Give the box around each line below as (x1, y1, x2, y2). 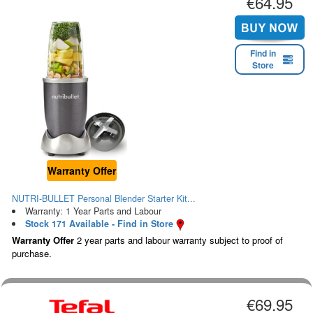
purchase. (12, 247, 52, 260)
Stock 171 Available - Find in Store (24, 217, 173, 231)
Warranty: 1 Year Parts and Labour (24, 205, 161, 218)
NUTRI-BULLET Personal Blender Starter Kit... (12, 192, 196, 205)
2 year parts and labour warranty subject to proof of (74, 233, 283, 247)
